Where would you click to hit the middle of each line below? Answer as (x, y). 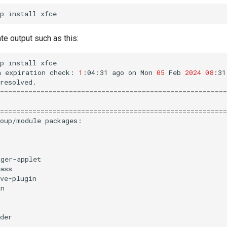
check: (62, 72)
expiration (25, 72)
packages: (64, 120)
